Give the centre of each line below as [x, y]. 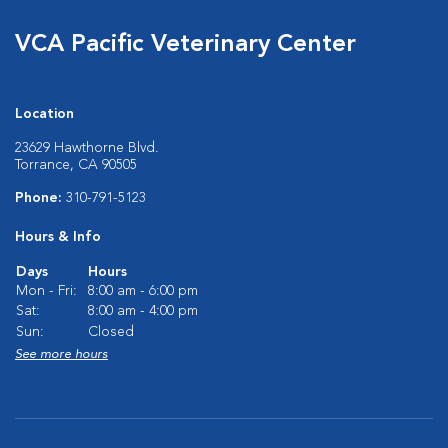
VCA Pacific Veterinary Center [185, 45]
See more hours [61, 354]
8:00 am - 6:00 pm [143, 291]
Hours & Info [58, 237]
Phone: [40, 198]
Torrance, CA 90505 [76, 165]
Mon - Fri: [46, 291]
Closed [111, 332]
